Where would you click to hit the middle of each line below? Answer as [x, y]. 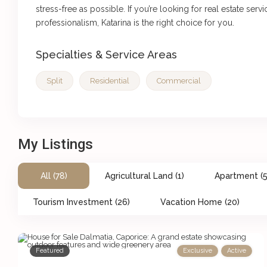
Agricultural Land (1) [145, 176]
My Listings [56, 145]
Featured [50, 251]
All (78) [54, 176]
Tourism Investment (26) [82, 202]
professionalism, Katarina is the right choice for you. [135, 23]
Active [237, 251]
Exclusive [198, 251]
